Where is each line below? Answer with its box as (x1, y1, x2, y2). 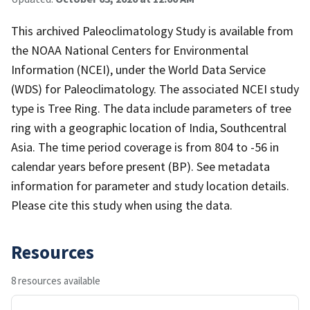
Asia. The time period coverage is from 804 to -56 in (11, 138, 279, 155)
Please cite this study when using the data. (11, 197, 232, 213)
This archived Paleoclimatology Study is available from (11, 22, 293, 39)
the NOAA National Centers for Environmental (11, 42, 248, 58)
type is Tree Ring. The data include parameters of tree (11, 100, 291, 116)
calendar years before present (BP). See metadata (11, 158, 270, 174)
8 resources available (11, 273, 100, 287)
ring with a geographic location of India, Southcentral (11, 119, 286, 136)
